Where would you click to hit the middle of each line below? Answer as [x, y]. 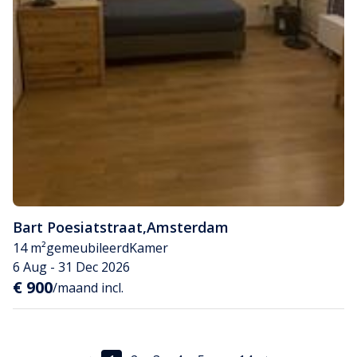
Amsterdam [188, 228]
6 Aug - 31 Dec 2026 [71, 267]
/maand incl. [88, 288]
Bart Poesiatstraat [78, 228]
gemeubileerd [88, 248]
